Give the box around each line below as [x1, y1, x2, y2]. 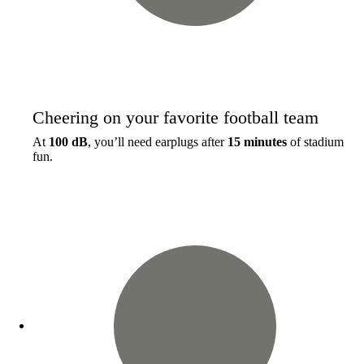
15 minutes [227, 134, 287, 149]
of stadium [287, 134, 344, 149]
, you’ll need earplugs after [88, 134, 227, 149]
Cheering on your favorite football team [32, 107, 318, 128]
